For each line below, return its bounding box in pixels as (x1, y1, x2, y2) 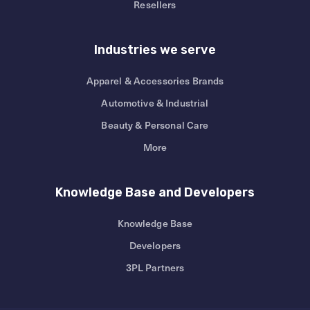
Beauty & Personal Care (101, 118, 209, 133)
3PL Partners (125, 260, 185, 275)
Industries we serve (94, 42, 216, 58)
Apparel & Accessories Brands (86, 73, 224, 89)
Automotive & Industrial (101, 95, 209, 111)
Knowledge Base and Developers (55, 185, 255, 201)
